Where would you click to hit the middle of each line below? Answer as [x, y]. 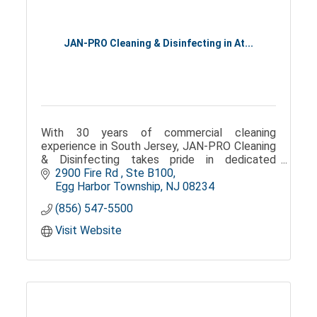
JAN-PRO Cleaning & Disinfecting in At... [158, 44]
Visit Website [89, 231]
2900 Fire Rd [88, 173]
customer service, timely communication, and [158, 173]
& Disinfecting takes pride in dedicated [158, 159]
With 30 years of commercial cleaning [158, 132]
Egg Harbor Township [108, 187]
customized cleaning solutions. [118, 186]
